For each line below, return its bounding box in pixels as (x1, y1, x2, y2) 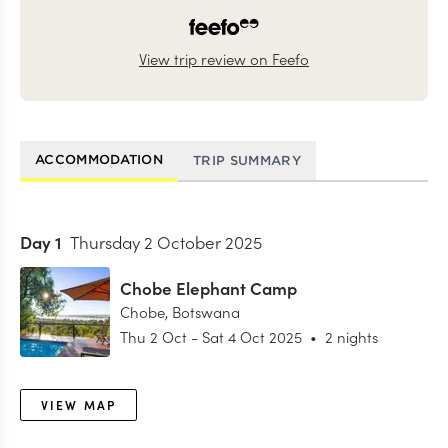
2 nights (325, 325, 378, 347)
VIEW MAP (41, 395, 117, 413)
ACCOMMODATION (35, 152, 164, 167)
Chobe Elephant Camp (120, 275, 297, 300)
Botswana (172, 300, 240, 322)
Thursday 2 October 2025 (70, 230, 262, 254)
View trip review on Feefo (139, 48, 309, 69)
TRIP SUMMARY (193, 153, 301, 168)
